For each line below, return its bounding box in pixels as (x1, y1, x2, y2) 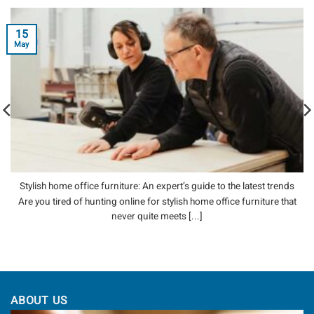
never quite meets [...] (111, 209, 203, 224)
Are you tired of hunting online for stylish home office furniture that (18, 194, 296, 209)
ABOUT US (11, 292, 68, 310)
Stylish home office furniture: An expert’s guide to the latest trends (20, 179, 294, 193)
